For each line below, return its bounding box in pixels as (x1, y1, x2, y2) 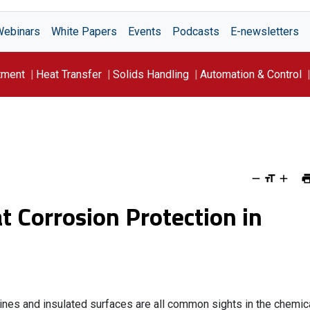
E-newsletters (230, 25, 299, 38)
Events (128, 25, 161, 38)
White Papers (51, 25, 117, 38)
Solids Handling (113, 67, 189, 81)
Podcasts (172, 25, 219, 38)
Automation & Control (200, 67, 302, 81)
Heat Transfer (36, 67, 102, 81)
